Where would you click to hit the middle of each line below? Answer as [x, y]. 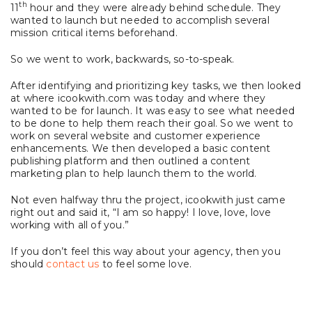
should [29, 264]
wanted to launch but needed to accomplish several [140, 20]
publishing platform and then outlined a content [131, 161]
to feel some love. [146, 264]
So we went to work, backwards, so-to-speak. [123, 59]
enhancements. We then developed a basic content [141, 148]
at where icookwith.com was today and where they [138, 98]
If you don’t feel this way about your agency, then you [146, 251]
